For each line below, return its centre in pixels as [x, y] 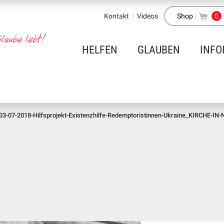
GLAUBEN [159, 50]
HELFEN [100, 50]
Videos [147, 16]
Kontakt [116, 16]
